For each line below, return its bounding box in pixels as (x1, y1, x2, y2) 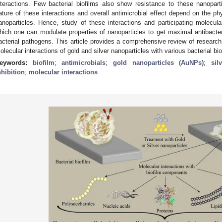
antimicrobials (61, 58, 106, 66)
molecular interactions (29, 68, 98, 76)
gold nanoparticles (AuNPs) (113, 58, 204, 66)
